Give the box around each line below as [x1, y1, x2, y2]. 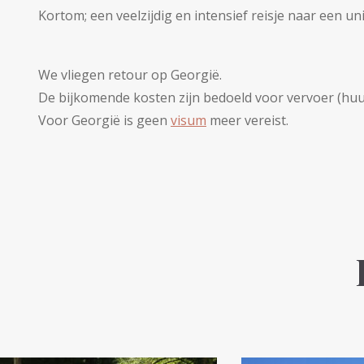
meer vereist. [206, 110, 288, 129]
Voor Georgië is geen [38, 110, 171, 129]
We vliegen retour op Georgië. [38, 65, 222, 84]
